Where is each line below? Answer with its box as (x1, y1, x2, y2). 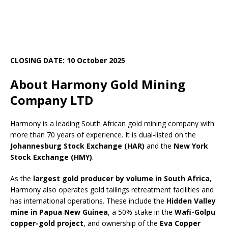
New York (174, 140, 208, 151)
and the (145, 140, 174, 151)
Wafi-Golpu (175, 207, 215, 217)
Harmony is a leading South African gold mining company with (10, 118, 214, 128)
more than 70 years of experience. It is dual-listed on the (10, 129, 196, 139)
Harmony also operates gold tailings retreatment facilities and (10, 184, 214, 194)
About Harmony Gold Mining (10, 75, 185, 93)
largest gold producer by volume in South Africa (33, 173, 210, 183)
